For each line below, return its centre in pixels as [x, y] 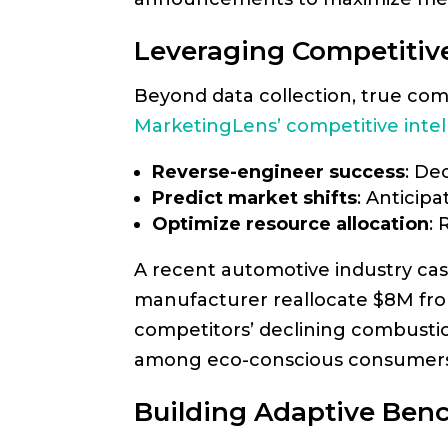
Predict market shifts [255, 198]
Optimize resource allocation [291, 224]
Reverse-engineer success [279, 172]
